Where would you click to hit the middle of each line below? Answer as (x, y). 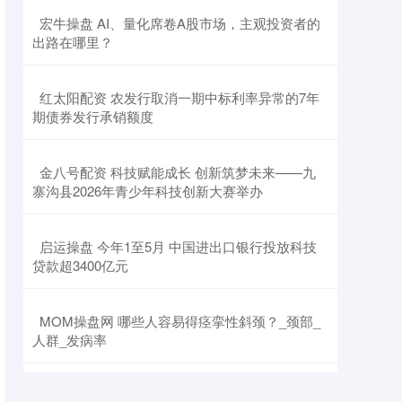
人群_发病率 (70, 340)
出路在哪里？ (73, 42)
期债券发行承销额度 (93, 117)
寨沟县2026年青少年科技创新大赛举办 (148, 191)
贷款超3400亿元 (80, 266)
